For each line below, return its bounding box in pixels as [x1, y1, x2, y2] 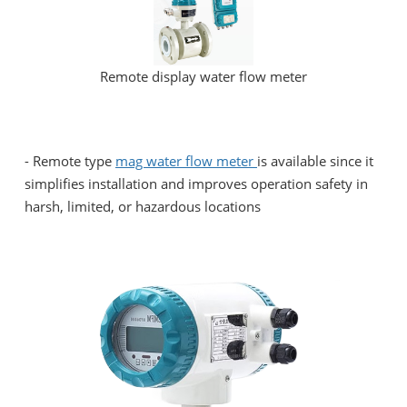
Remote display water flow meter [100, 67, 307, 86]
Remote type [33, 152, 115, 171]
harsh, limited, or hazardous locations [25, 197, 261, 216]
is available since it [257, 152, 373, 171]
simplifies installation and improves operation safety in [25, 174, 368, 194]
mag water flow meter [115, 152, 257, 171]
